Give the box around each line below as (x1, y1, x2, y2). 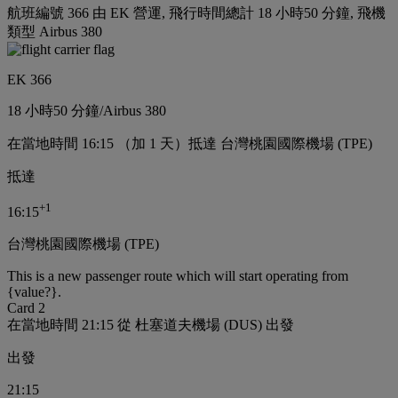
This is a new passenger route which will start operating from (7, 267, 348, 283)
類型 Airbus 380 (7, 24, 102, 40)
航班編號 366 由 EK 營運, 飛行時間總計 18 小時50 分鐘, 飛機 (7, 5, 386, 21)
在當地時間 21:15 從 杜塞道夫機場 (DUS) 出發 (7, 316, 294, 332)
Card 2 (7, 299, 45, 315)
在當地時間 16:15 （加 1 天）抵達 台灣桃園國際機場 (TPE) (7, 136, 372, 152)
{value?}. (7, 283, 61, 299)
